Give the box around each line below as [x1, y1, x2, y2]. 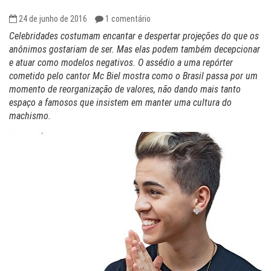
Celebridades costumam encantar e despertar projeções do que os [9, 30, 259, 42]
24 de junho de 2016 [19, 14, 87, 24]
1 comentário [105, 14, 151, 24]
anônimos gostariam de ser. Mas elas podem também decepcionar [9, 44, 260, 55]
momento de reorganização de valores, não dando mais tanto [9, 83, 241, 95]
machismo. [9, 110, 51, 122]
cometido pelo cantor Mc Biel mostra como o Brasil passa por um [9, 70, 258, 82]
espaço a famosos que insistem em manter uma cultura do [9, 97, 232, 108]
